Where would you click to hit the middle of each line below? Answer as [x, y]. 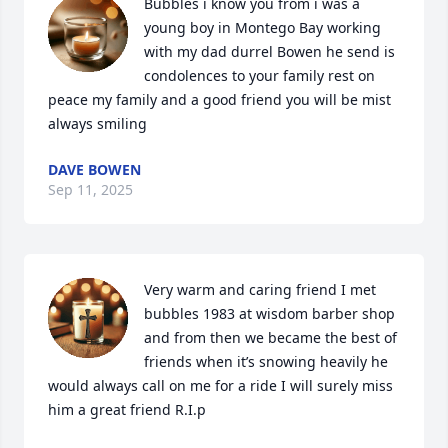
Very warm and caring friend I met [260, 290]
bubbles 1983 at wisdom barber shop [269, 314]
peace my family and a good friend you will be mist [219, 100]
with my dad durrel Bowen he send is [269, 52]
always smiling [97, 124]
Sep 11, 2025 [90, 190]
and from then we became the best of [270, 338]
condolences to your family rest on [259, 76]
